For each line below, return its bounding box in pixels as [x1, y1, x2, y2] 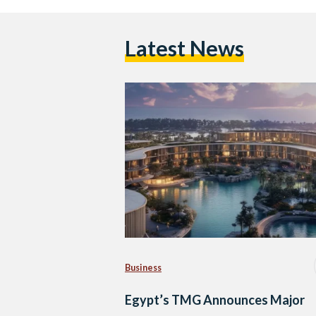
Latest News [125, 35, 244, 62]
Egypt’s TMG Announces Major [125, 292, 305, 308]
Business [125, 262, 162, 273]
